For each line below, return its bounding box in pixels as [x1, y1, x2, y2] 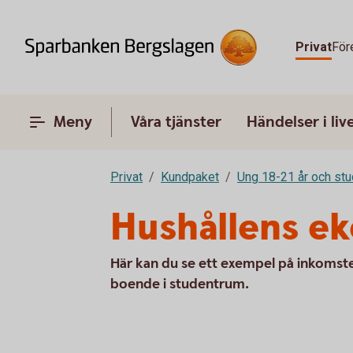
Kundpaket [161, 169, 219, 184]
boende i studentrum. [110, 275, 249, 293]
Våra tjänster [131, 112, 221, 132]
